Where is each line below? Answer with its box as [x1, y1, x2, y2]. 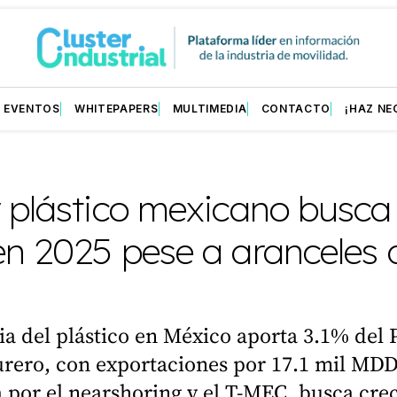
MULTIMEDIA [172, 101, 247, 115]
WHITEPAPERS [74, 101, 159, 115]
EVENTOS [3, 101, 60, 115]
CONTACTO [261, 101, 331, 115]
